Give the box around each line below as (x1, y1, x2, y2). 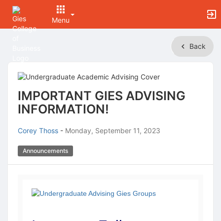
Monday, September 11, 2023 (65, 126, 160, 135)
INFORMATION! (18, 102, 109, 116)
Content (7, 66, 33, 74)
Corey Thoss (18, 126, 58, 135)
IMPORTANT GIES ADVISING (18, 88, 185, 103)
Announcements (21, 147, 70, 154)
